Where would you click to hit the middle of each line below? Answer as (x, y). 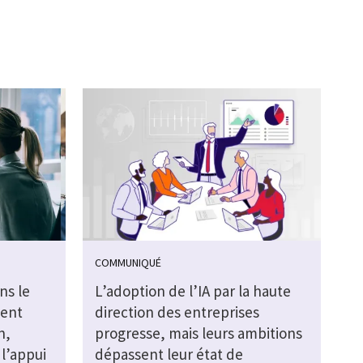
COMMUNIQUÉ (128, 263)
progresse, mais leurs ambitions (198, 333)
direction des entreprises (177, 312)
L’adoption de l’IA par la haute (192, 291)
